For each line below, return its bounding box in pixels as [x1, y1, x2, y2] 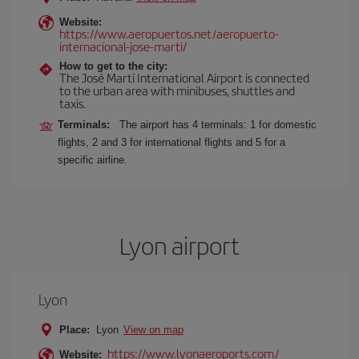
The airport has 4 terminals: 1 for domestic [119, 119, 317, 131]
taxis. [59, 95, 86, 111]
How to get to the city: [59, 60, 167, 72]
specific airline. [58, 154, 127, 166]
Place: [59, 324, 90, 336]
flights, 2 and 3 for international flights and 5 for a [58, 136, 285, 148]
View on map [123, 324, 184, 336]
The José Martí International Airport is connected [59, 69, 309, 86]
